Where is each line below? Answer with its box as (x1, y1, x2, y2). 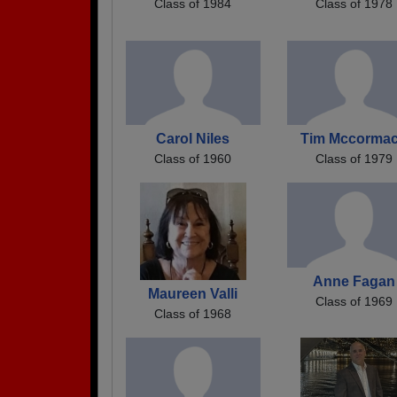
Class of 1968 (154, 307, 232, 322)
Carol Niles (156, 131, 230, 147)
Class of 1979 (315, 152, 393, 167)
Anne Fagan (312, 273, 395, 289)
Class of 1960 (154, 152, 232, 167)
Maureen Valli (148, 286, 238, 302)
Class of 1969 (315, 293, 393, 308)
